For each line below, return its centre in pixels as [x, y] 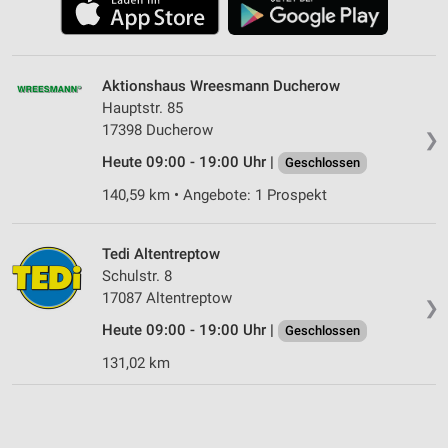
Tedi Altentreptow [161, 253]
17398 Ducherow [157, 129]
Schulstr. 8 [137, 275]
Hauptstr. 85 [142, 107]
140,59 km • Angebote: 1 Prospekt [214, 194]
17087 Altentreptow [167, 297]
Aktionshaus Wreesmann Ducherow [221, 85]
